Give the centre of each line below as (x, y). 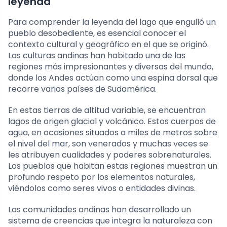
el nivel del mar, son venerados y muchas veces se (108, 143)
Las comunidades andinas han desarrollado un (100, 209)
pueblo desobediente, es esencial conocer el (97, 33)
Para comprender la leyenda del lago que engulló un (112, 22)
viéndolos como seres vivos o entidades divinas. (102, 188)
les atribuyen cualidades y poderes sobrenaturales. (110, 155)
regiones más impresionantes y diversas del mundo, (111, 66)
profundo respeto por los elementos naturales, (102, 177)
